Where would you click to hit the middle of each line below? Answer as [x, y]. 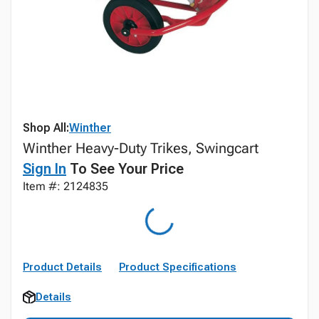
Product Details [62, 267]
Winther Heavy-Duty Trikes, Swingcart [141, 148]
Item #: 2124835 [66, 186]
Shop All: [46, 128]
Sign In [45, 169]
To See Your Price [125, 169]
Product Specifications [178, 267]
